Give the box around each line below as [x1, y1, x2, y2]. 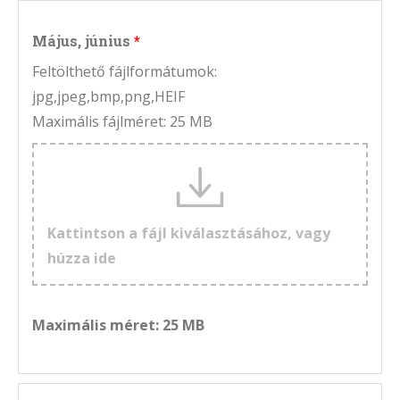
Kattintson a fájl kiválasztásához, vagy [47, 223, 330, 244]
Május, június [32, 31, 130, 51]
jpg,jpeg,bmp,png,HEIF [32, 87, 185, 107]
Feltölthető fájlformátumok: [32, 62, 217, 82]
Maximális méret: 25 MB [32, 315, 204, 336]
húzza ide [47, 248, 116, 269]
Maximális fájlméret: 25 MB [32, 112, 212, 132]
